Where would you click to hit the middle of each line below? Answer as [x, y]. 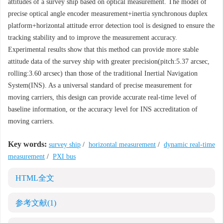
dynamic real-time [189, 145]
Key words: [27, 144]
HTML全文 [35, 178]
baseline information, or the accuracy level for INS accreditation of [103, 109]
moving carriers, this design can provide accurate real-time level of [102, 97]
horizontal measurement [122, 145]
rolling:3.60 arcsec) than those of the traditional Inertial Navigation [103, 73]
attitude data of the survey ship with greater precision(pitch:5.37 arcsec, [109, 61]
